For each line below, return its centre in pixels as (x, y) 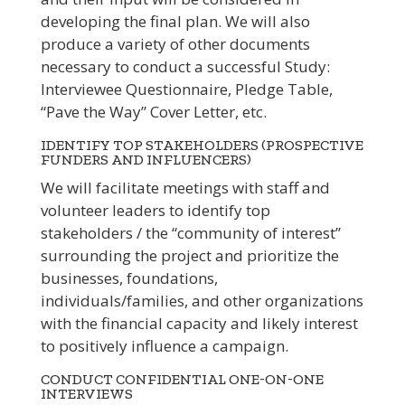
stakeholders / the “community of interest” (190, 233)
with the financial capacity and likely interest (199, 324)
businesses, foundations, (129, 278)
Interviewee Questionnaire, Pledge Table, (186, 89)
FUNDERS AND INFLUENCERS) (146, 160)
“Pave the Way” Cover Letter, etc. (153, 112)
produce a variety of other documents (175, 44)
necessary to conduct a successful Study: (185, 67)
